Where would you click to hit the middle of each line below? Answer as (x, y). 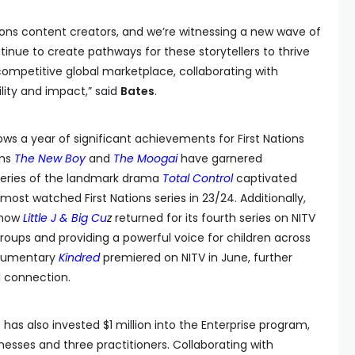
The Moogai (145, 158)
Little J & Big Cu (65, 218)
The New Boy (50, 158)
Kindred (79, 258)
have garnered (220, 158)
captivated (265, 178)
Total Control (198, 178)
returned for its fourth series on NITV (214, 218)
